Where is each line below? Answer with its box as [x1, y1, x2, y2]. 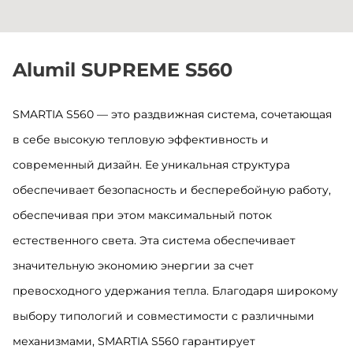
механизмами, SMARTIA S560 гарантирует [13, 333, 255, 348]
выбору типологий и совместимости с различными [13, 308, 314, 323]
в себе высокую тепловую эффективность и [13, 132, 269, 147]
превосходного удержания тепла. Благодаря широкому [13, 283, 338, 298]
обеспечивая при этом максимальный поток [13, 207, 272, 222]
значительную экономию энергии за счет [13, 258, 254, 273]
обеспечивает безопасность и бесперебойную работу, [13, 182, 331, 197]
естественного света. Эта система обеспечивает [13, 232, 295, 247]
